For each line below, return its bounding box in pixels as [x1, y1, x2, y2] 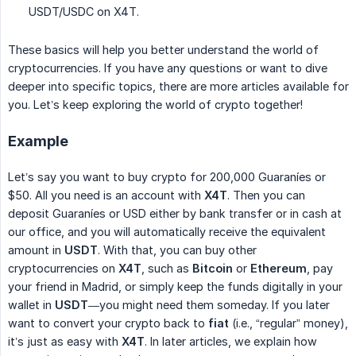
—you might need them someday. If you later [88, 297, 330, 311]
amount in [8, 242, 64, 257]
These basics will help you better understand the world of [8, 42, 319, 56]
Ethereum [250, 261, 307, 275]
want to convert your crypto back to [8, 315, 208, 330]
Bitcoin [192, 261, 233, 275]
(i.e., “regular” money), [229, 315, 348, 330]
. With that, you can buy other [98, 242, 257, 257]
